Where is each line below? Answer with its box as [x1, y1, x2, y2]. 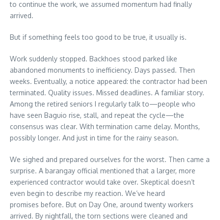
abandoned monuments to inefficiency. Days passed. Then [10, 66, 195, 75]
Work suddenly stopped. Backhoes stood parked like [10, 55, 177, 63]
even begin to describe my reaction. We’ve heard [10, 189, 165, 198]
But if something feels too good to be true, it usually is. [10, 33, 187, 42]
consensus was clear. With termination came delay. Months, [10, 122, 200, 131]
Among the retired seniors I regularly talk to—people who [10, 100, 195, 109]
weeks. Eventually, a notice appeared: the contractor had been [10, 77, 207, 86]
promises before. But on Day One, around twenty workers [10, 200, 193, 209]
